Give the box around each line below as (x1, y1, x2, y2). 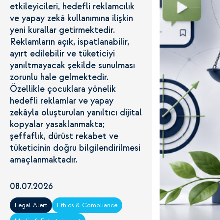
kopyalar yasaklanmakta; (10, 119, 105, 130)
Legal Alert (15, 201, 47, 209)
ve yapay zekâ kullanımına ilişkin (10, 13, 133, 24)
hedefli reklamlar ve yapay (10, 96, 113, 106)
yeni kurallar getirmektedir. (10, 25, 115, 35)
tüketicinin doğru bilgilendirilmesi (10, 143, 140, 153)
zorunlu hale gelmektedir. (10, 72, 109, 82)
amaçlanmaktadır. (10, 155, 78, 165)
